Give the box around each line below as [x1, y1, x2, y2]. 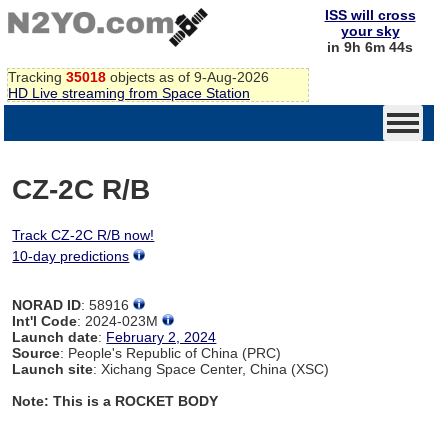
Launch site [12, 360, 94, 377]
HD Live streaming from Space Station [8, 84, 250, 101]
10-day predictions [12, 247, 130, 264]
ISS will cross [324, 7, 416, 23]
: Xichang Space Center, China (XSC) [93, 360, 330, 377]
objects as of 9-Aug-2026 [106, 68, 269, 85]
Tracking [8, 68, 66, 85]
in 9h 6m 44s [327, 39, 413, 55]
